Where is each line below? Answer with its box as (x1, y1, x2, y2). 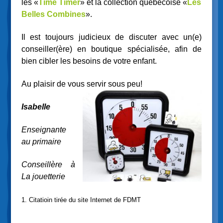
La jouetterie (21, 172, 65, 181)
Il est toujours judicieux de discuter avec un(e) (21, 33, 202, 42)
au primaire (21, 137, 61, 146)
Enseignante (21, 125, 66, 134)
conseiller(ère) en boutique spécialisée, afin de (21, 45, 202, 54)
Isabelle (21, 103, 50, 111)
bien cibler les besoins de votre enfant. (21, 57, 157, 66)
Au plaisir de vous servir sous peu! (21, 80, 142, 89)
